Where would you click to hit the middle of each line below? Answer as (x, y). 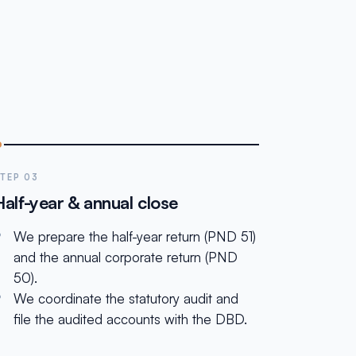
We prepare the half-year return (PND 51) (135, 236)
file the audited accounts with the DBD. (131, 319)
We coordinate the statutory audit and (126, 298)
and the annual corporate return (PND (126, 257)
